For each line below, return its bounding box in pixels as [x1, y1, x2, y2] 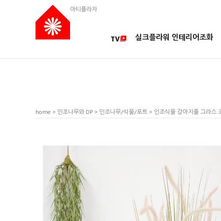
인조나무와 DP [57, 108, 93, 117]
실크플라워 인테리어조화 [135, 32, 213, 44]
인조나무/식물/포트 [99, 108, 147, 117]
